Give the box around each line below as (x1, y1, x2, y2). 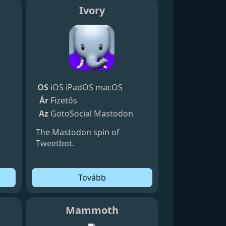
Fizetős (50, 94, 77, 106)
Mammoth (65, 203, 119, 217)
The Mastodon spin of (35, 126, 120, 138)
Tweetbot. (35, 137, 74, 149)
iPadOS (65, 81, 93, 93)
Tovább (78, 172, 106, 183)
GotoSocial (50, 107, 92, 119)
